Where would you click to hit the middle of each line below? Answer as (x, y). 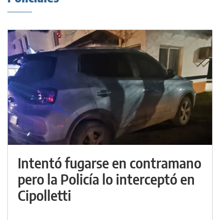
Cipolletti (44, 195)
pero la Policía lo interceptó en (106, 179)
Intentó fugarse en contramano (110, 163)
